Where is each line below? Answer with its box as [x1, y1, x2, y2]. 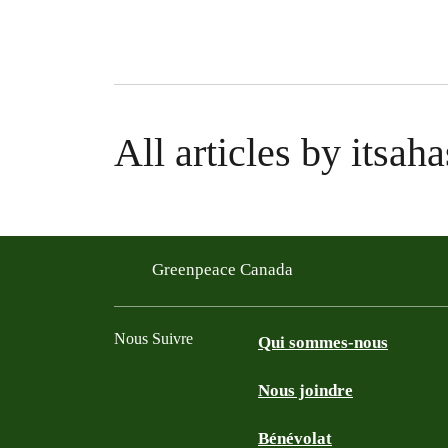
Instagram [233, 409, 315, 431]
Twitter [153, 409, 212, 431]
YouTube [193, 409, 265, 431]
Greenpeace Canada [152, 259, 297, 279]
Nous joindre [258, 381, 353, 400]
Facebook [113, 409, 191, 431]
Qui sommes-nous [258, 333, 388, 352]
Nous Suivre [114, 330, 193, 347]
